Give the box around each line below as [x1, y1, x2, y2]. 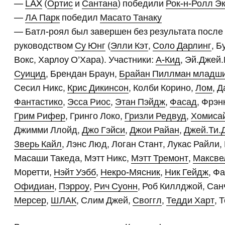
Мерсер [14, 195, 47, 205]
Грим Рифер [14, 111, 66, 121]
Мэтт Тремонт [131, 153, 189, 163]
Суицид [14, 69, 46, 79]
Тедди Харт [166, 195, 215, 205]
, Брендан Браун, [46, 69, 120, 79]
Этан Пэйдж [115, 97, 166, 107]
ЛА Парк [25, 13, 60, 23]
